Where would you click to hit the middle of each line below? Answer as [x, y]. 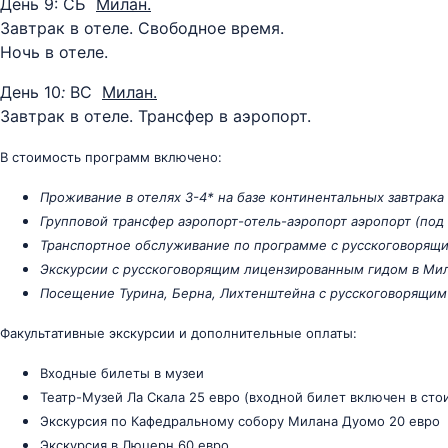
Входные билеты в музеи [122, 373]
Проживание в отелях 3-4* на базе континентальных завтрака [242, 197]
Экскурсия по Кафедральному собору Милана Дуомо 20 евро [240, 421]
